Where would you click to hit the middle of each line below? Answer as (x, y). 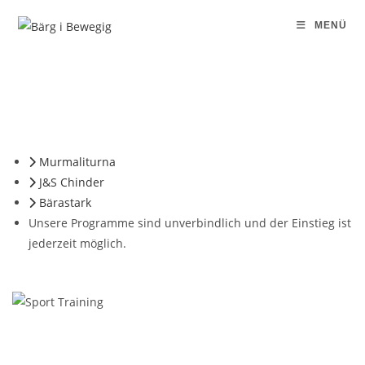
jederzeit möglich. (77, 243)
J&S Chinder (72, 182)
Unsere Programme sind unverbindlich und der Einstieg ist (190, 223)
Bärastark (65, 202)
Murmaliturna (77, 162)
